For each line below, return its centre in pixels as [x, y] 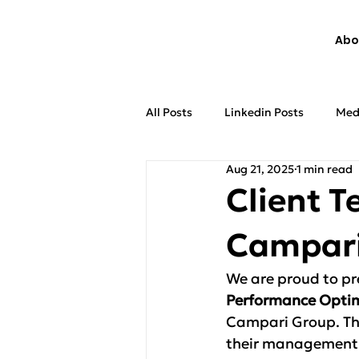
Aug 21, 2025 [260, 169]
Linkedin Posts [264, 112]
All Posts [169, 112]
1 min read [325, 169]
